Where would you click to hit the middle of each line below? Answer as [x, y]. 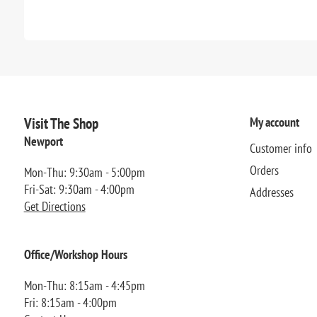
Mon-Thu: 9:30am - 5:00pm [84, 172]
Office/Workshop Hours [75, 254]
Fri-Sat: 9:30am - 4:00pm [79, 189]
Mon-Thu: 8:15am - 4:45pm [84, 285]
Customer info [281, 148]
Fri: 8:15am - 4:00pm [70, 302]
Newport [43, 141]
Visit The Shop [61, 123]
